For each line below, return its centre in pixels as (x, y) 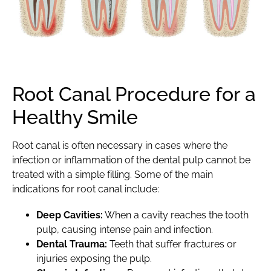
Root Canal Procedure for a (134, 94)
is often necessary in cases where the (144, 145)
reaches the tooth (208, 215)
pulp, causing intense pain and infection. (125, 230)
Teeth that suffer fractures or (172, 244)
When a (122, 215)
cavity (155, 215)
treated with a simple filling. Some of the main (113, 174)
